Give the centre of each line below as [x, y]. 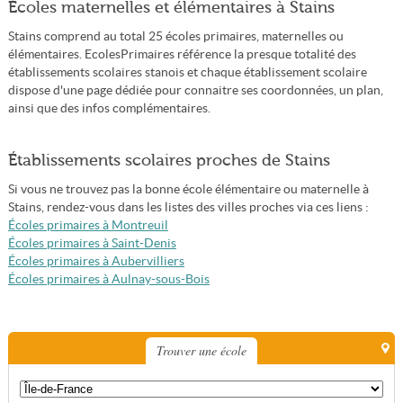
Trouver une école [201, 350]
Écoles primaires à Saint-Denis [92, 243]
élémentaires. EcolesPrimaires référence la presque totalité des [182, 54]
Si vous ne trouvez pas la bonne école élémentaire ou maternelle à [188, 189]
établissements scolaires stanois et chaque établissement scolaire [187, 72]
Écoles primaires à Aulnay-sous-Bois [108, 279]
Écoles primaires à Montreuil [88, 225]
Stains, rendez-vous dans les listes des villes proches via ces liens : [188, 207]
